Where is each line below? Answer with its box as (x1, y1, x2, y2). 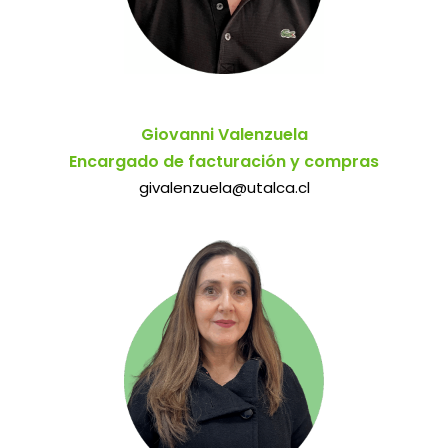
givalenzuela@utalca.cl (138, 177, 310, 199)
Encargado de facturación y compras (69, 150, 379, 174)
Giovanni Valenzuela (140, 123, 308, 147)
